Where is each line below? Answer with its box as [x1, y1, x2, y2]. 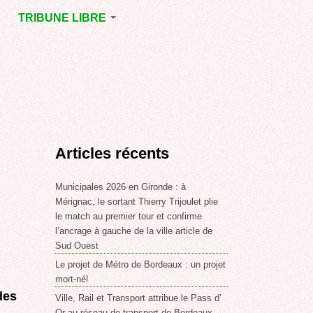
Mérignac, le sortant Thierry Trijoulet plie [55, 196, 219, 208]
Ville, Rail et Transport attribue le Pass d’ [55, 293, 222, 304]
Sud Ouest [55, 240, 99, 252]
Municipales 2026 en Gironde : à [55, 182, 187, 193]
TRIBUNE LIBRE [17, 12, 109, 24]
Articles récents [55, 144, 170, 162]
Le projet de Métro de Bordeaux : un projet [55, 259, 226, 270]
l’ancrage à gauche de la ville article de [55, 226, 213, 237]
